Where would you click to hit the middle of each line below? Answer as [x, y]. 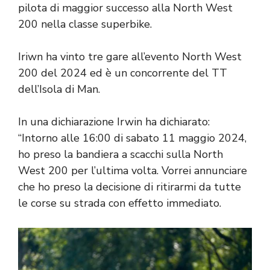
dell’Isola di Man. [59, 89]
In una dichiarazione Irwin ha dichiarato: [114, 121]
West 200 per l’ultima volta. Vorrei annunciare [133, 170]
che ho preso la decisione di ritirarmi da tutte [130, 187]
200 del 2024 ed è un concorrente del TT [123, 73]
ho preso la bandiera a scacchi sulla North [121, 154]
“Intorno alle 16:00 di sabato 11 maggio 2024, [132, 138]
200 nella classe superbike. [85, 24]
